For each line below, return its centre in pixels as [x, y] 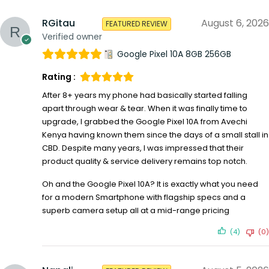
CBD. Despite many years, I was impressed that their [143, 148]
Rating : [59, 77]
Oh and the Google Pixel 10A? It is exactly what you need [150, 184]
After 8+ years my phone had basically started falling [145, 95]
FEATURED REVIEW [137, 24]
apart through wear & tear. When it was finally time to [145, 108]
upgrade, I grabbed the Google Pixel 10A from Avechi [145, 121]
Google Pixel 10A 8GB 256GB [174, 54]
